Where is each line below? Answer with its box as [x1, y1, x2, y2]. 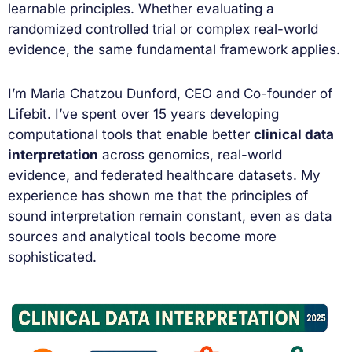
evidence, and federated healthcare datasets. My [8, 167, 321, 183]
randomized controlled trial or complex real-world [8, 20, 318, 37]
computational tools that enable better [8, 126, 254, 142]
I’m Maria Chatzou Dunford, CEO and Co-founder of [8, 85, 332, 101]
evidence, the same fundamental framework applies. [8, 41, 340, 57]
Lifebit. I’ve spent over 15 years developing [8, 105, 279, 122]
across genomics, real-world [98, 146, 282, 163]
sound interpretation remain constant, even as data [8, 207, 332, 224]
